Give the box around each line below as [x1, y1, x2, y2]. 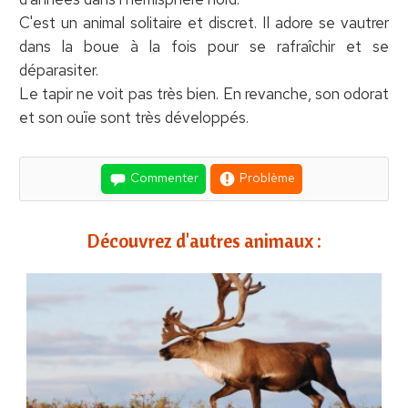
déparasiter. [18, 59, 98, 80]
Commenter [127, 168, 199, 186]
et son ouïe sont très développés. [18, 107, 249, 127]
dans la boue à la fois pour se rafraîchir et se [18, 36, 390, 56]
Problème [237, 168, 295, 186]
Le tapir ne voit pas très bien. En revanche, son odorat [18, 83, 390, 104]
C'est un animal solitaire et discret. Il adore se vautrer [18, 12, 390, 33]
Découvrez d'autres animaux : [87, 228, 321, 252]
